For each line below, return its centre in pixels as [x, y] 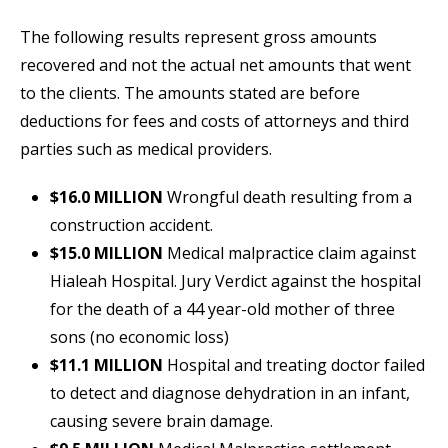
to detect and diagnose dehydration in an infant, [230, 393]
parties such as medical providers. [146, 149]
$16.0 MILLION [106, 197]
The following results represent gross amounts [198, 37]
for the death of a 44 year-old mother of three [222, 309]
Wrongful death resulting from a [287, 197]
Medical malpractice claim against [289, 253]
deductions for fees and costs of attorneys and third [214, 121]
